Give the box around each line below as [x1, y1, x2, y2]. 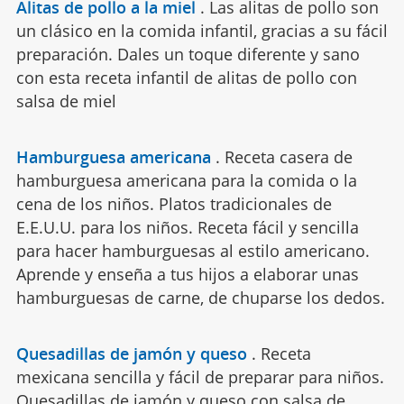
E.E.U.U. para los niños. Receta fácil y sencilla [15, 216, 359, 238]
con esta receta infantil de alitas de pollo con [15, 66, 357, 88]
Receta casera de [224, 145, 353, 168]
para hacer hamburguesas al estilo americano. [15, 239, 370, 262]
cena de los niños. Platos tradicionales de [15, 192, 332, 215]
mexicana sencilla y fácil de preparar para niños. [15, 365, 384, 388]
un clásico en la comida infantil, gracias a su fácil [15, 19, 388, 41]
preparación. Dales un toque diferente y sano [15, 42, 360, 65]
